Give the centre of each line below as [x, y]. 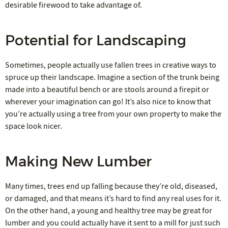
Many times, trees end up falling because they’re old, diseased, [111, 186]
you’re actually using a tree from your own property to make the [113, 114]
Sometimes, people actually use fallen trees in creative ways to [111, 65]
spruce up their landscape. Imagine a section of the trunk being [112, 77]
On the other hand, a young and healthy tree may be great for [109, 210]
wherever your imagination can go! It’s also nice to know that [108, 102]
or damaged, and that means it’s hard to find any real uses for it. [113, 198]
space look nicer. [34, 126]
